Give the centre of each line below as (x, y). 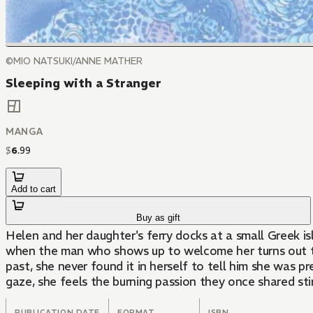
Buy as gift (159, 218)
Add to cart (34, 189)
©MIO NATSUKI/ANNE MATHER (74, 61)
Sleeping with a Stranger (83, 83)
